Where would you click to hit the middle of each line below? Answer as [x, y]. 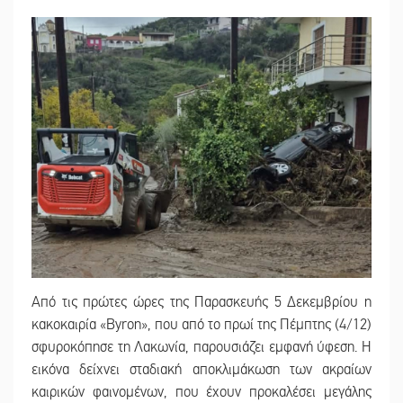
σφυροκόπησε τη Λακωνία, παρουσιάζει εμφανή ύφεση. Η [201, 348]
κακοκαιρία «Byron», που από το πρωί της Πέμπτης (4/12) [201, 325]
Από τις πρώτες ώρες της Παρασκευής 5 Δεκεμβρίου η [201, 303]
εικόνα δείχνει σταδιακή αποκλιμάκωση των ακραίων [201, 370]
